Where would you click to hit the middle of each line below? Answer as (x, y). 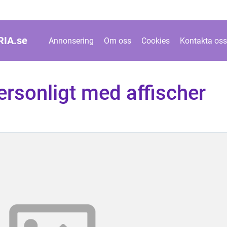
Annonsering (71, 41)
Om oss (117, 41)
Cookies (155, 41)
